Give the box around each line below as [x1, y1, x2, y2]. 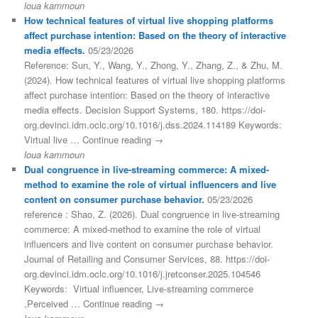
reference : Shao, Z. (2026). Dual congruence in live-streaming [24, 207, 280, 221]
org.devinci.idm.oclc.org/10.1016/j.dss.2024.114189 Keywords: [24, 117, 283, 131]
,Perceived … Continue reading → [24, 296, 165, 310]
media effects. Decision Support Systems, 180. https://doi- [24, 102, 266, 116]
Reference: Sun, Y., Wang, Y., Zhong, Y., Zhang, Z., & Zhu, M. [24, 57, 283, 72]
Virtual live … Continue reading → [24, 132, 164, 146]
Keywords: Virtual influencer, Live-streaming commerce [24, 281, 254, 295]
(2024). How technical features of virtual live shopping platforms [24, 72, 286, 87]
